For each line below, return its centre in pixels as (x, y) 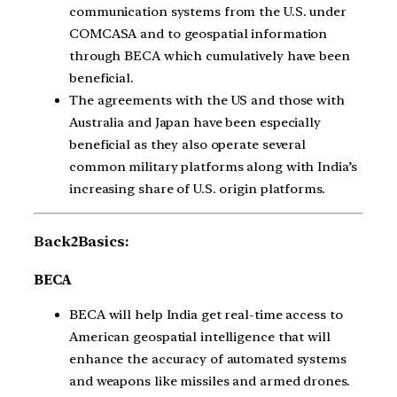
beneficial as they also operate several (188, 144)
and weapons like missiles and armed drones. (210, 381)
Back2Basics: (81, 241)
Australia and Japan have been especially (195, 122)
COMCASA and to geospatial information (198, 33)
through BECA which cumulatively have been (210, 55)
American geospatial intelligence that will (200, 337)
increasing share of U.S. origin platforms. (197, 188)
